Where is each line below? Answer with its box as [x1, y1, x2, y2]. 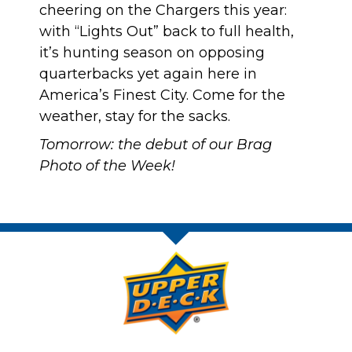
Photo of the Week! [39, 157, 175, 175]
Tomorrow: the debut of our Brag [39, 136, 272, 154]
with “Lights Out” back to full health [39, 23, 291, 41]
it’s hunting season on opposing [39, 44, 265, 62]
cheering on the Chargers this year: [39, 2, 287, 20]
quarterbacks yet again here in [39, 65, 257, 83]
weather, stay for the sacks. [39, 108, 230, 126]
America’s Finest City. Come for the [39, 86, 285, 104]
